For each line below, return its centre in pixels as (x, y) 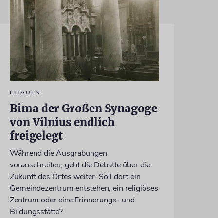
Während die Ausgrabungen (58, 154)
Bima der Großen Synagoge (83, 109)
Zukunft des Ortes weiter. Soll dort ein (75, 177)
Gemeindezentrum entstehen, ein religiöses (84, 189)
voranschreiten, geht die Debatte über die (80, 165)
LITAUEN (25, 93)
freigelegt (36, 136)
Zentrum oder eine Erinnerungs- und (72, 200)
